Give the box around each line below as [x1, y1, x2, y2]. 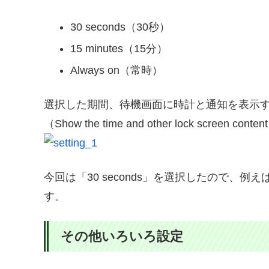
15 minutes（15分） [70, 43, 168, 55]
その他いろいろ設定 [61, 229, 183, 244]
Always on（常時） [70, 64, 163, 76]
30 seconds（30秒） [70, 21, 170, 34]
